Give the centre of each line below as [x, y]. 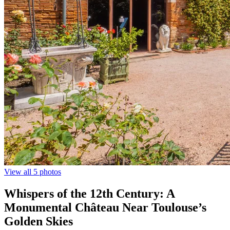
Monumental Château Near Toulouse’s [105, 207]
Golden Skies [39, 221]
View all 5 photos [33, 172]
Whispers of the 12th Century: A [89, 193]
